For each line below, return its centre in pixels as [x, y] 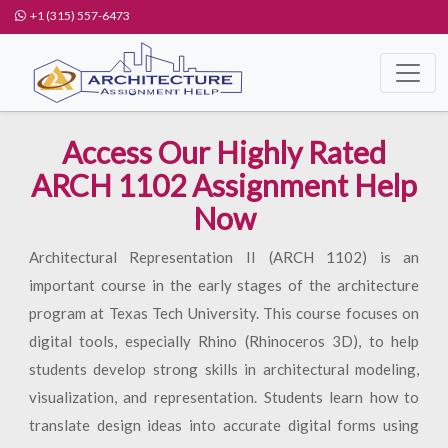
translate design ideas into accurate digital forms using [224, 425]
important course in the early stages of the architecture [224, 285]
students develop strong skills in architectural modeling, [224, 369]
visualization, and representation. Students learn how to [224, 397]
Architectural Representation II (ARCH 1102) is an [224, 257]
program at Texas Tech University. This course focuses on [224, 313]
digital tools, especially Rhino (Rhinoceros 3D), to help [224, 341]
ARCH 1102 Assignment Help [224, 185]
